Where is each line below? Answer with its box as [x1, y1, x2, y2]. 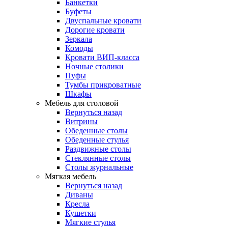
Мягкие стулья [65, 218, 116, 226]
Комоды [65, 44, 93, 52]
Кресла [65, 199, 90, 208]
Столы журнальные [65, 163, 133, 172]
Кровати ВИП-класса [65, 53, 139, 62]
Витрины [65, 117, 98, 126]
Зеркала [65, 35, 92, 43]
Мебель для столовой [45, 99, 119, 107]
